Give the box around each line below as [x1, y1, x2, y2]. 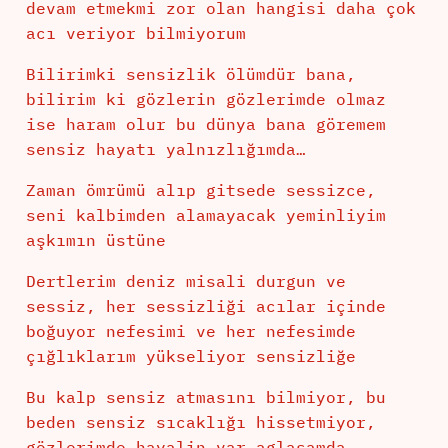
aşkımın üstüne [25, 230, 166, 251]
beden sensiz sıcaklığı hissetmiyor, [25, 412, 376, 433]
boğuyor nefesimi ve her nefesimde [25, 321, 356, 342]
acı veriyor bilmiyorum [25, 23, 246, 44]
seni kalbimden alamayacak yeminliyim [25, 205, 386, 226]
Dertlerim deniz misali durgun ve [25, 271, 346, 292]
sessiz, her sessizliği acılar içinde [25, 296, 386, 317]
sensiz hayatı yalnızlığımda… [25, 139, 306, 160]
